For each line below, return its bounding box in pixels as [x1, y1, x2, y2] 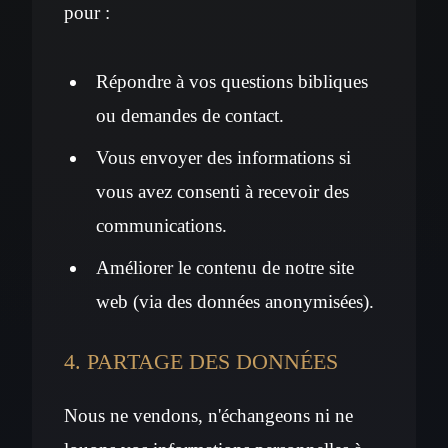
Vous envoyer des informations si [96, 146, 351, 168]
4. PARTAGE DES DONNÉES [64, 348, 338, 374]
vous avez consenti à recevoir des [96, 180, 349, 202]
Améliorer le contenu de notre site [96, 256, 354, 278]
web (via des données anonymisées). [96, 290, 374, 312]
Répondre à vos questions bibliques [96, 70, 368, 92]
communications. [96, 214, 227, 236]
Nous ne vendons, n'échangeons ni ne [64, 404, 353, 426]
